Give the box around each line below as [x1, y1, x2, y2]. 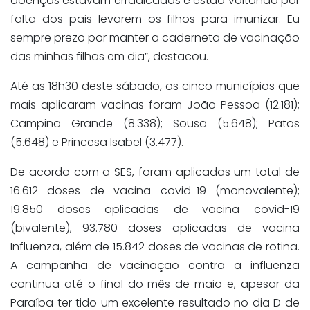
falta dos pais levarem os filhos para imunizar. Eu [10, 11, 300, 28]
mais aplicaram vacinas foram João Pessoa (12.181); [10, 97, 300, 113]
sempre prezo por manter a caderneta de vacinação [10, 30, 300, 46]
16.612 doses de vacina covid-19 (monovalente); [10, 183, 300, 199]
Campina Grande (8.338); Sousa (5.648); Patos [10, 116, 300, 132]
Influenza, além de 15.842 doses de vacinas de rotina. [10, 239, 300, 255]
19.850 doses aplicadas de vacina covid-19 [10, 201, 300, 218]
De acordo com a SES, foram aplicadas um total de [10, 164, 300, 181]
